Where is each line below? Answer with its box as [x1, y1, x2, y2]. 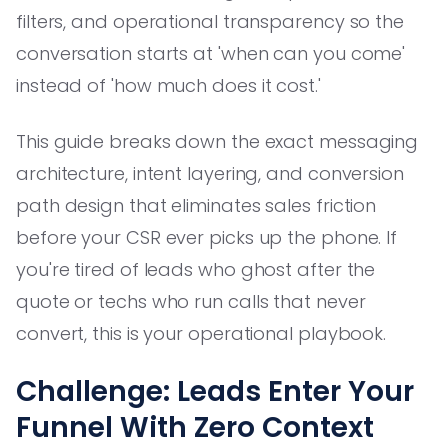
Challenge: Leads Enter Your [16, 371, 414, 411]
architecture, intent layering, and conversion [16, 160, 404, 186]
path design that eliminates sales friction [16, 192, 377, 218]
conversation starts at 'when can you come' [16, 40, 406, 66]
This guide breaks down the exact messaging [16, 128, 419, 154]
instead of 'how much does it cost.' [16, 72, 321, 98]
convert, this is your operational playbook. [16, 320, 387, 346]
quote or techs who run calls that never [16, 288, 366, 314]
